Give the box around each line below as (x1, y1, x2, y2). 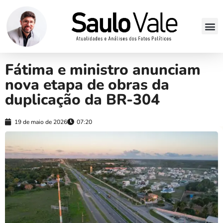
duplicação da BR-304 (5, 89, 160, 110)
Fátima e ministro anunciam (5, 59, 201, 80)
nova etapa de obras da (5, 74, 169, 95)
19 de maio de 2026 (14, 117, 67, 126)
